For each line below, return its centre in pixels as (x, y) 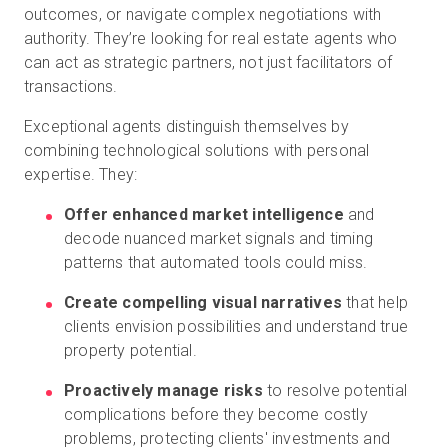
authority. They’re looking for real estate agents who (211, 38)
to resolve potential (335, 390)
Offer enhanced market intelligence (204, 214)
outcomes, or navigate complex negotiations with (203, 14)
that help (375, 302)
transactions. (71, 86)
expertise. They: (81, 174)
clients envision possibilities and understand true (236, 326)
